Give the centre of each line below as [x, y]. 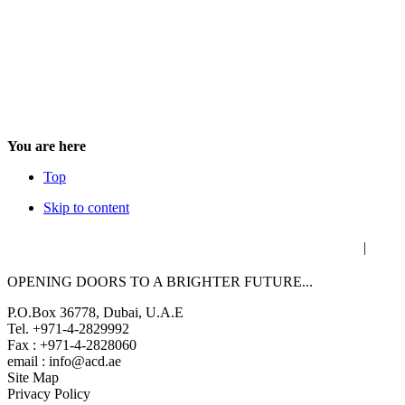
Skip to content [86, 208]
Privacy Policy [49, 394]
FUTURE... [278, 282]
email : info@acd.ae [64, 362]
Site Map [33, 378]
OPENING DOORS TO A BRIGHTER [126, 282]
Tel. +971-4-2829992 [68, 329]
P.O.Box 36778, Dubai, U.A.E [95, 313]
